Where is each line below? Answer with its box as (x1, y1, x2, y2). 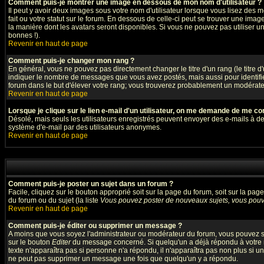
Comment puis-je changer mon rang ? (8, 57, 134, 65)
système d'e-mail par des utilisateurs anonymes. (8, 123, 161, 131)
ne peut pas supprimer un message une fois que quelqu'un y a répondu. (8, 255, 238, 263)
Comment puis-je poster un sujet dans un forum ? (8, 180, 173, 188)
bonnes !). (8, 31, 40, 39)
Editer (52, 238, 71, 246)
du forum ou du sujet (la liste (8, 196, 100, 204)
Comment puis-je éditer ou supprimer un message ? (8, 222, 182, 230)
